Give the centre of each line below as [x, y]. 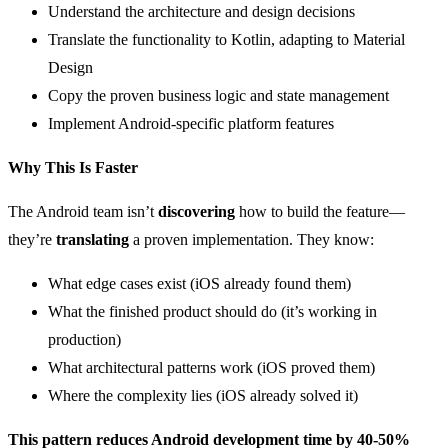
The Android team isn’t [83, 211]
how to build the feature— [320, 211]
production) [84, 339]
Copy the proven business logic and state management [218, 95]
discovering [196, 211]
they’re [32, 239]
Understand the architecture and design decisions [201, 11]
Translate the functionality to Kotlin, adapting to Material [226, 39]
